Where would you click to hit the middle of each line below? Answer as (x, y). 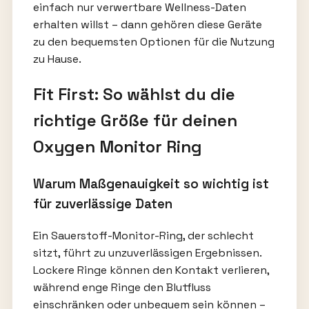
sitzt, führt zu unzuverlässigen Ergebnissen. (147, 252)
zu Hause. (57, 59)
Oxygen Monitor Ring (117, 147)
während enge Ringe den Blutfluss (122, 287)
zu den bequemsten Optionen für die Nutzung (153, 42)
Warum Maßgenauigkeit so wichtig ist (151, 183)
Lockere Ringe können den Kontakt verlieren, (151, 270)
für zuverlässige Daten (102, 203)
